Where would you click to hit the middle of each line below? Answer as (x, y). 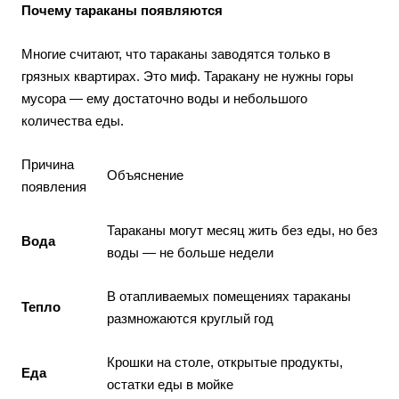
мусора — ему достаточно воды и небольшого (164, 98)
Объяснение (145, 175)
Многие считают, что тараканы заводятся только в (176, 54)
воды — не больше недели (190, 252)
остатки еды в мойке (170, 384)
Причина (48, 164)
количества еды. (73, 121)
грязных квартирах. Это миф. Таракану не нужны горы (187, 76)
